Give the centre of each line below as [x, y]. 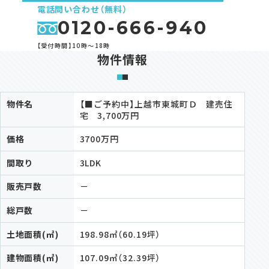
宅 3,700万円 [110, 115]
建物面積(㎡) [32, 258]
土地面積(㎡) [32, 234]
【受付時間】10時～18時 [74, 45]
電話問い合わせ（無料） [82, 9]
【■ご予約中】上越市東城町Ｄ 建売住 [156, 104]
